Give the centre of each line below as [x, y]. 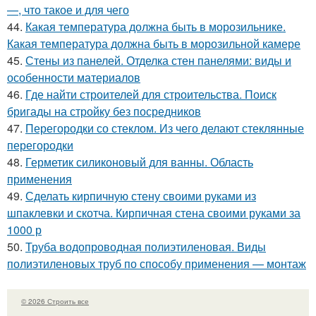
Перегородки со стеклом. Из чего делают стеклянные [165, 128]
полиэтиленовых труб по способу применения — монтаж [157, 263]
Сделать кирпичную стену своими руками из [141, 195]
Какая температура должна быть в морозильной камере [154, 43]
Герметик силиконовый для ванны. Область [139, 162]
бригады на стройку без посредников [104, 111]
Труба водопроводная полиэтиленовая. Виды [146, 246]
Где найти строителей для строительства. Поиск [151, 94]
